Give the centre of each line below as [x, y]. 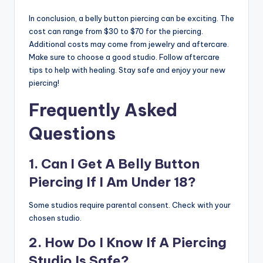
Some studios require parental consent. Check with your [130, 205]
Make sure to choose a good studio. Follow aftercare [124, 57]
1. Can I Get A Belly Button [114, 163]
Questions [72, 133]
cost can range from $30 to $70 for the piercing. [116, 31]
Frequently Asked [103, 110]
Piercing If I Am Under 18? [112, 182]
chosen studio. [55, 218]
